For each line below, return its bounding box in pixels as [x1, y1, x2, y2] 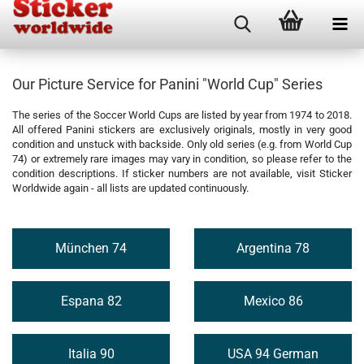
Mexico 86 [243, 293, 303, 309]
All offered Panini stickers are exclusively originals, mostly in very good [12, 123, 352, 136]
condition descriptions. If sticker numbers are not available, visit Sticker [12, 167, 352, 180]
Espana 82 [60, 293, 122, 309]
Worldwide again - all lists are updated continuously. [12, 182, 249, 194]
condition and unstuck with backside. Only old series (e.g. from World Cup [12, 138, 352, 150]
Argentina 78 [236, 240, 310, 256]
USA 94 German [227, 346, 318, 362]
